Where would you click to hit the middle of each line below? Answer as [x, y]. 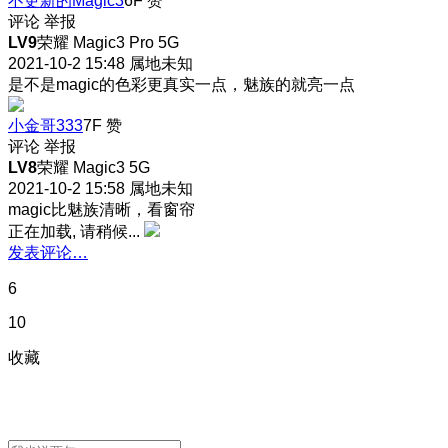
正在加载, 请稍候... [74, 231]
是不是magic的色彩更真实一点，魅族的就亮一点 [181, 84]
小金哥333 [45, 125]
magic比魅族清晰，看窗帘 [101, 209]
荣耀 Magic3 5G [93, 167]
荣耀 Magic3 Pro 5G [108, 42]
